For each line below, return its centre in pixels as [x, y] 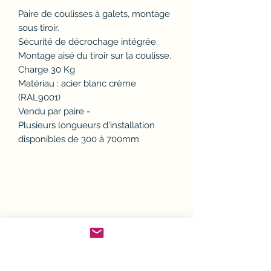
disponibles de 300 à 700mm [79, 139]
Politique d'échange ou [77, 236]
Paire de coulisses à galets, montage [94, 14]
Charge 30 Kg [47, 70]
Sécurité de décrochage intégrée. [88, 42]
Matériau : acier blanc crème [77, 84]
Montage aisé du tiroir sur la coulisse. [95, 56]
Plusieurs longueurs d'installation [87, 126]
